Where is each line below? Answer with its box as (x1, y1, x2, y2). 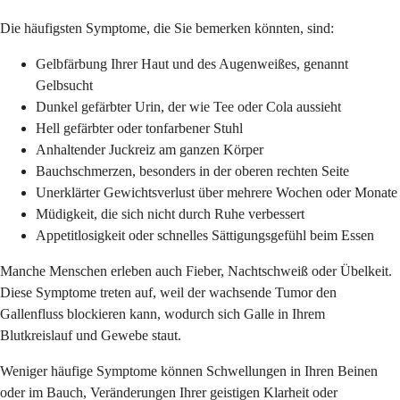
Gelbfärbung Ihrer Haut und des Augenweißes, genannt (36, 55, 348, 71)
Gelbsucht (36, 77, 93, 93)
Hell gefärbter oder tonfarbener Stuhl (36, 120, 243, 136)
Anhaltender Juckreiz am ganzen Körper (36, 141, 263, 157)
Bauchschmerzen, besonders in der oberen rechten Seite (36, 162, 349, 179)
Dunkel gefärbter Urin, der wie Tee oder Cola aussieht (36, 98, 341, 114)
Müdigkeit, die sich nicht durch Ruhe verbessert (36, 205, 304, 221)
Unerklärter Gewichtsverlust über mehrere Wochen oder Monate (36, 184, 397, 200)
